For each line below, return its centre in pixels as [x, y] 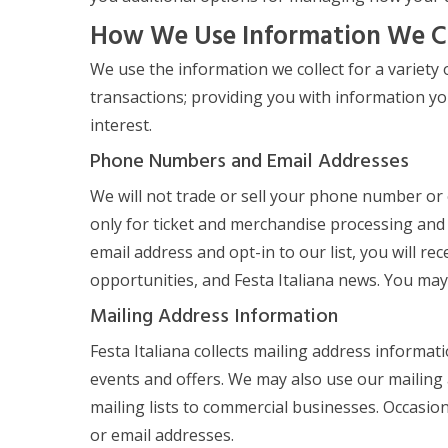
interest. [121, 125]
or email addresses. [162, 435]
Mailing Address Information [214, 317]
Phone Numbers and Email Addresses [250, 162]
